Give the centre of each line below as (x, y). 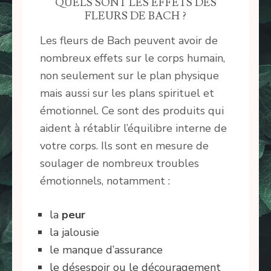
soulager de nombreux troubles (119, 163)
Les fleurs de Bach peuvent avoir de (129, 40)
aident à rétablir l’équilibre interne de (133, 128)
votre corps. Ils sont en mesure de (124, 145)
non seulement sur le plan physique (129, 75)
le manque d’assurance (106, 250)
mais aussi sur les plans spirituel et (127, 93)
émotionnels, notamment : (105, 181)
